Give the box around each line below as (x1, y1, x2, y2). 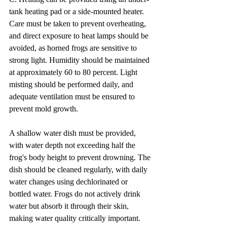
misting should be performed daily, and (9, 80, 135, 89)
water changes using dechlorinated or (9, 177, 130, 186)
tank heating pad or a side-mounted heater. (9, 7, 146, 16)
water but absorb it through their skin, (9, 201, 131, 210)
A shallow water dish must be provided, (9, 128, 138, 137)
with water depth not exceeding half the (9, 140, 137, 149)
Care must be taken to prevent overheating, (9, 19, 148, 28)
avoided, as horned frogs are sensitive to (9, 43, 139, 52)
